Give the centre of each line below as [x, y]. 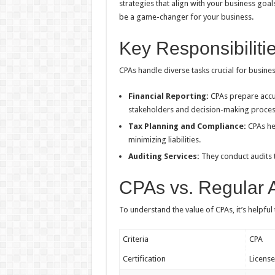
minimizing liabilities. [164, 140]
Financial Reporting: [168, 96]
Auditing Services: [164, 157]
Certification [144, 259]
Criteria [135, 239]
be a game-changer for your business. [186, 17]
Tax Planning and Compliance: [187, 126]
